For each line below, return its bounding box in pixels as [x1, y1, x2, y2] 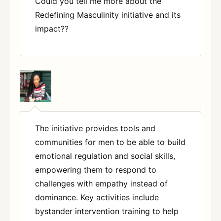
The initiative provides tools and [35, 123, 155, 134]
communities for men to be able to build [35, 137, 185, 147]
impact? [35, 23, 65, 34]
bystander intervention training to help [35, 206, 179, 217]
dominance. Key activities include [35, 192, 159, 203]
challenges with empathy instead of [35, 179, 168, 189]
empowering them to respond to [35, 165, 156, 175]
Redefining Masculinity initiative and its [35, 9, 181, 20]
